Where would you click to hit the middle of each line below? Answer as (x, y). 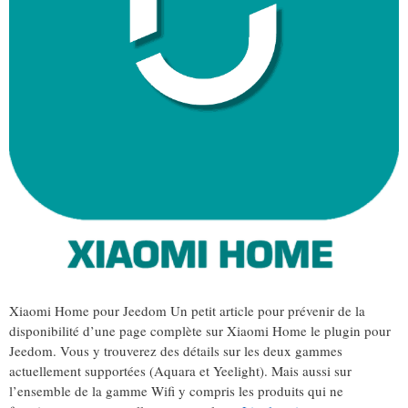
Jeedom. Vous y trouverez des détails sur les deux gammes (176, 351)
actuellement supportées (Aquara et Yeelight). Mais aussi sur (180, 371)
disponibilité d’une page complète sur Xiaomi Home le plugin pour (200, 331)
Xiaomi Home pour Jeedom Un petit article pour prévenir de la (187, 311)
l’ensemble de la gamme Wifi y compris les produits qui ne (176, 391)
